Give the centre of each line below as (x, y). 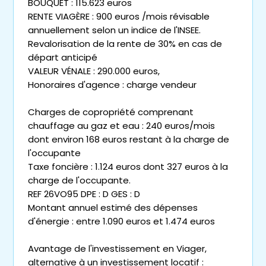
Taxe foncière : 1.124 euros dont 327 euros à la (128, 167)
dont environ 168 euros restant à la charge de (129, 139)
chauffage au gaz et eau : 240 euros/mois (121, 126)
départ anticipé (63, 57)
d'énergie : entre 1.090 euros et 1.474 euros (121, 221)
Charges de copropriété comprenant (111, 112)
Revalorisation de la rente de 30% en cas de (125, 44)
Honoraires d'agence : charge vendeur (112, 85)
